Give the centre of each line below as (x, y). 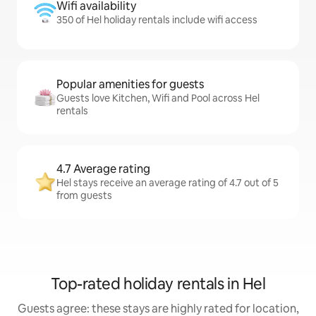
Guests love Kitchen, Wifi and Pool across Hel (158, 98)
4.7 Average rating (103, 169)
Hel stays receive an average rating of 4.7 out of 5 (168, 183)
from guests (84, 195)
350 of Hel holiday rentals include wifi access (157, 20)
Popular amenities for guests (130, 84)
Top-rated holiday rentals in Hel (158, 284)
